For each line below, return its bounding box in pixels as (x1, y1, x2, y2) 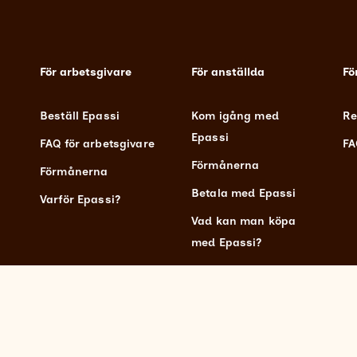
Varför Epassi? (39, 192, 120, 206)
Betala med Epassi (190, 186, 296, 200)
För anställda (190, 65, 265, 79)
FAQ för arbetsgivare (39, 136, 155, 151)
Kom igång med (190, 108, 279, 123)
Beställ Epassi (39, 108, 120, 123)
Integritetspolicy (233, 339, 322, 354)
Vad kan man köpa (190, 214, 296, 228)
